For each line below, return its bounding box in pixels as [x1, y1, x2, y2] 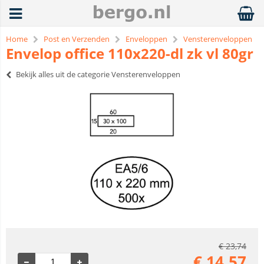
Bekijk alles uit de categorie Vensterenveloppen [16, 69, 180, 80]
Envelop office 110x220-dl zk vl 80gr [6, 44, 253, 63]
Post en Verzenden [44, 34, 110, 44]
